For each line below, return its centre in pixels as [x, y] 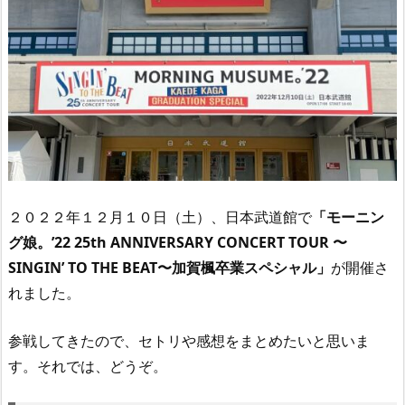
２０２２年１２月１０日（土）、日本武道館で [160, 217]
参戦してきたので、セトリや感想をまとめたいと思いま [189, 341]
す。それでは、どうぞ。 [88, 367]
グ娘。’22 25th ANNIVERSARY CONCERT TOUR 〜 [178, 242]
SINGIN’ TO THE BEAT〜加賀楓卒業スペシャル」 [170, 267]
